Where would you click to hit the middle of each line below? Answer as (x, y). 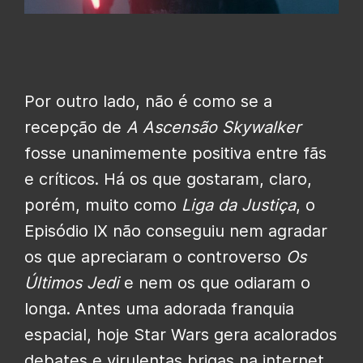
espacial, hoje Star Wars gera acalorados (181, 334)
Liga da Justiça (239, 205)
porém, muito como (103, 205)
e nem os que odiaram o (215, 282)
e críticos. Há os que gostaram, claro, (168, 179)
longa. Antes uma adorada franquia (159, 308)
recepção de (75, 127)
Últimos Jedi (72, 282)
